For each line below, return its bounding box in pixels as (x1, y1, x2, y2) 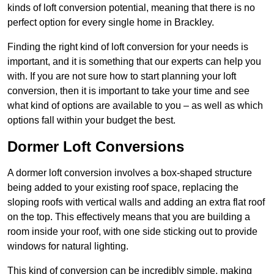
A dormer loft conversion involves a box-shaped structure (7, 168, 252, 179)
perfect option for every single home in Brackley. (7, 17, 214, 28)
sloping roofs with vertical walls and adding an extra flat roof (7, 197, 265, 208)
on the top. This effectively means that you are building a (7, 212, 250, 223)
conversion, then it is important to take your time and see (7, 86, 250, 97)
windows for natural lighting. (7, 241, 128, 252)
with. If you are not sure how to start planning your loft (7, 71, 236, 82)
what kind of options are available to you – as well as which (7, 100, 263, 111)
